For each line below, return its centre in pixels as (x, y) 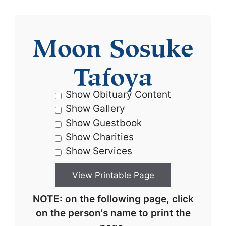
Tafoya (113, 73)
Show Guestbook (104, 123)
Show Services (99, 151)
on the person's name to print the (113, 213)
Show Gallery (95, 109)
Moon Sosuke (113, 45)
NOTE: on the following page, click (113, 199)
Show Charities (100, 137)
